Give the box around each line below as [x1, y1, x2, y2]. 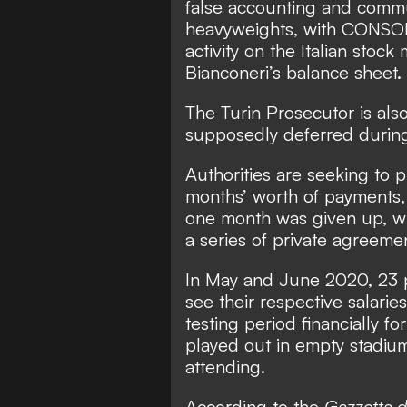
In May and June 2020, [185, 267, 378, 291]
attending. [185, 354, 265, 378]
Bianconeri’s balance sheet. [185, 60, 402, 84]
